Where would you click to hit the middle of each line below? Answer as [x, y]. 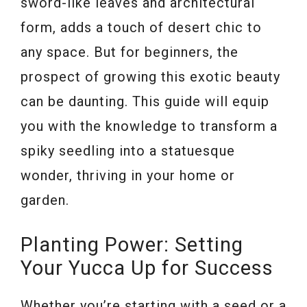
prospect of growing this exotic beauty [150, 77]
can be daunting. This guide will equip [145, 102]
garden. [45, 200]
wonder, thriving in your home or [128, 176]
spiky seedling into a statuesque [128, 151]
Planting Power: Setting [132, 245]
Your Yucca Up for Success [147, 268]
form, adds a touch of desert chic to [141, 28]
